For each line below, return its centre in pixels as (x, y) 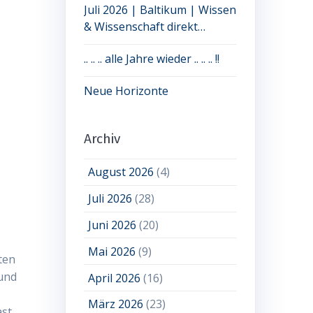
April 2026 (115, 278)
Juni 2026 (112, 225)
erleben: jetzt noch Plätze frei (160, 44)
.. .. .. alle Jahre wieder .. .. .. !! (151, 59)
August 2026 (121, 172)
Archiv (102, 139)
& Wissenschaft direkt (140, 27)
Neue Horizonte (126, 91)
